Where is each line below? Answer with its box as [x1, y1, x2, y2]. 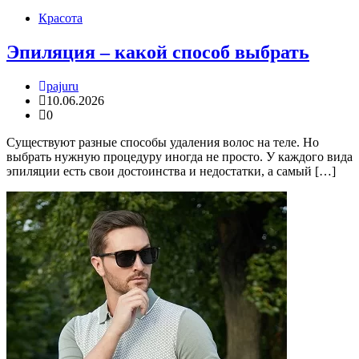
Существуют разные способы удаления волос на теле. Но [6, 135, 319, 149]
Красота [38, 10, 83, 25]
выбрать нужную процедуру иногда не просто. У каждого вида [6, 149, 353, 163]
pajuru [46, 79, 79, 93]
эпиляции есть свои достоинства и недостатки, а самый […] [6, 163, 336, 178]
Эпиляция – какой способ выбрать [6, 41, 309, 63]
